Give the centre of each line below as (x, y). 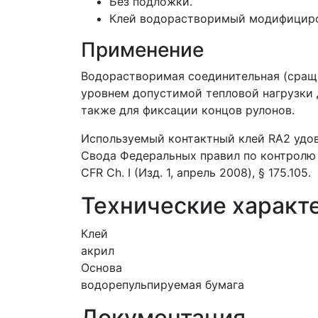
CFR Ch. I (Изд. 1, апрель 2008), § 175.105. (196, 172)
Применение (142, 50)
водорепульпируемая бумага (163, 285)
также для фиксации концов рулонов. (188, 110)
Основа (102, 268)
